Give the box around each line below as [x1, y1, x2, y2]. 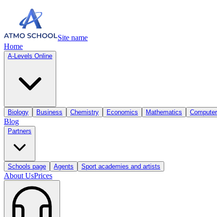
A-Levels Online [8, 52, 52, 60]
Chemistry [70, 108, 99, 116]
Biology [8, 108, 29, 116]
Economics [107, 108, 138, 116]
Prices [34, 171, 52, 180]
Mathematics [146, 108, 182, 116]
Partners [8, 127, 31, 135]
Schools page [8, 163, 46, 170]
